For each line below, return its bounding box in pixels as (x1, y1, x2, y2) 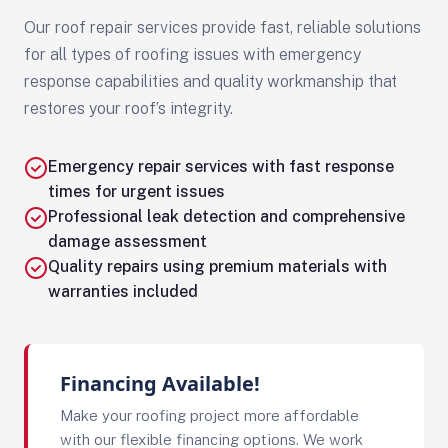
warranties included (48, 282, 198, 301)
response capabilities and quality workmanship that (24, 72, 397, 91)
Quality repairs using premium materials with (48, 257, 387, 276)
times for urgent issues (48, 182, 225, 201)
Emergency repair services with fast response (48, 157, 394, 176)
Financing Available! (60, 370, 260, 397)
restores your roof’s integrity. (24, 99, 233, 118)
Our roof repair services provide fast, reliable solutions (24, 18, 421, 37)
